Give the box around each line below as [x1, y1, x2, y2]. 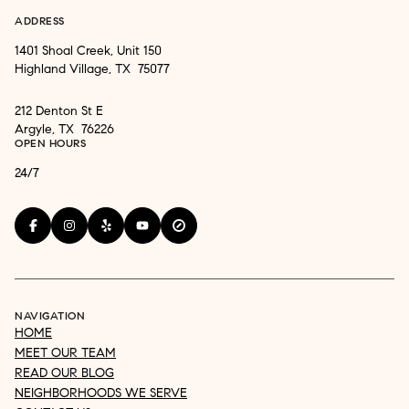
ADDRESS [15, 13, 65, 27]
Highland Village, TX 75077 [15, 60, 170, 77]
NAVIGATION [15, 308, 85, 322]
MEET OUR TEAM [15, 344, 116, 361]
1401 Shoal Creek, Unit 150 [15, 42, 162, 58]
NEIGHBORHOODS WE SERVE [15, 384, 187, 401]
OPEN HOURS [15, 135, 86, 150]
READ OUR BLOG [15, 364, 114, 381]
